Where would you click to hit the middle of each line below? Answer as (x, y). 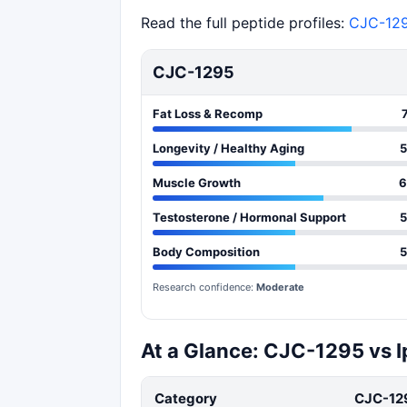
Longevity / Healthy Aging (228, 148)
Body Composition (206, 251)
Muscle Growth (197, 182)
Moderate (280, 287)
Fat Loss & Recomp (208, 113)
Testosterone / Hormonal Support (249, 217)
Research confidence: (204, 287)
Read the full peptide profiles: (245, 22)
